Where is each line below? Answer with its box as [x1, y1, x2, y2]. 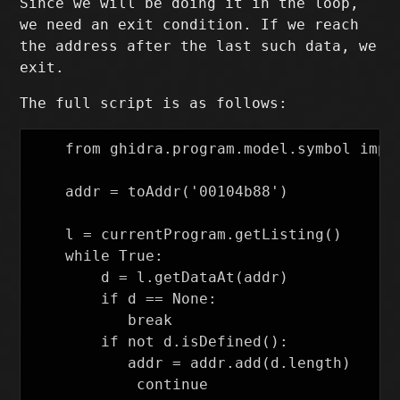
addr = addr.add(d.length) [29, 354, 66, 372]
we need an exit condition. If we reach [20, 16, 360, 34]
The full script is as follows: [20, 95, 288, 112]
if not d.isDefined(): [29, 333, 289, 351]
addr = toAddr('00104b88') [29, 183, 289, 201]
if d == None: [29, 290, 218, 308]
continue [29, 376, 66, 394]
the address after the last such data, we [20, 37, 378, 55]
